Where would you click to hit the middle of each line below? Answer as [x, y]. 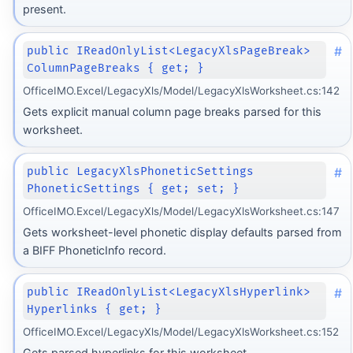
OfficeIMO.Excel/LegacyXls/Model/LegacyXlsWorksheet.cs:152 [180, 331]
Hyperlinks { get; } [95, 310]
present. [44, 9]
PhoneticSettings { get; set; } [134, 189]
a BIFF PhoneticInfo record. [94, 251]
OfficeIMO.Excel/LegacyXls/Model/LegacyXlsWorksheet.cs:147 [181, 211]
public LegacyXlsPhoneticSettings [141, 172]
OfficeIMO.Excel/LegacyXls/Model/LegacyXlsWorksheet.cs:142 [181, 90]
